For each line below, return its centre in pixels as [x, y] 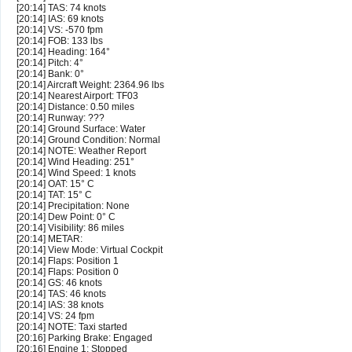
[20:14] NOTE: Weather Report [81, 151]
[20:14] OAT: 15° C [55, 184]
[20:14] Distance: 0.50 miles [75, 107]
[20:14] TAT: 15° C [54, 195]
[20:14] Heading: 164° [63, 52]
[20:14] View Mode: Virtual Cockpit [90, 250]
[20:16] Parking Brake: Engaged [84, 338]
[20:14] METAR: [49, 239]
